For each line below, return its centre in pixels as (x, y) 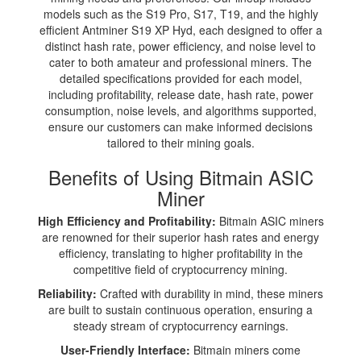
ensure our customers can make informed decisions (180, 126)
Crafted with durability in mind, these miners (210, 293)
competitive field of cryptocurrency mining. (180, 269)
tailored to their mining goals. (180, 142)
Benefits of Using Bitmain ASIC (180, 176)
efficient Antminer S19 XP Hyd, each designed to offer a (180, 29)
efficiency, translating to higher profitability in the (180, 253)
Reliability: (67, 293)
